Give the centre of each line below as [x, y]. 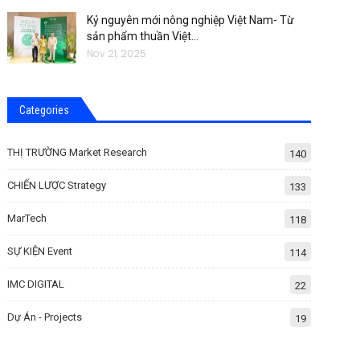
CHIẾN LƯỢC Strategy [57, 185]
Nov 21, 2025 [117, 54]
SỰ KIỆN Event [40, 251]
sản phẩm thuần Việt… [143, 37]
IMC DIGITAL [36, 284]
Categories [45, 110]
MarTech [27, 218]
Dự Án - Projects [45, 317]
